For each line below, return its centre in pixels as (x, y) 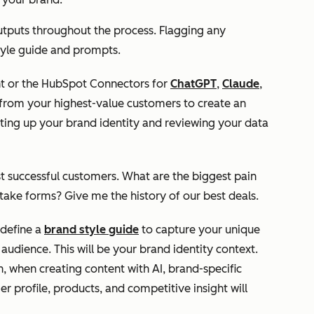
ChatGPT (193, 84)
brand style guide (91, 230)
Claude (241, 84)
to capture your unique (199, 230)
